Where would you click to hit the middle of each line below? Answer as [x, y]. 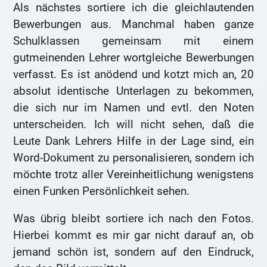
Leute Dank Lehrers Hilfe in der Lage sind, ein [133, 141]
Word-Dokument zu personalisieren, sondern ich [133, 158]
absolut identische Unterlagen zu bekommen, [133, 91]
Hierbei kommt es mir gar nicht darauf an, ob [133, 235]
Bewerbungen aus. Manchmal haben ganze [133, 24]
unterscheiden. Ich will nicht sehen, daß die [133, 125]
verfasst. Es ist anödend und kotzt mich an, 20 [133, 74]
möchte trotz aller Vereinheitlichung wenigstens [133, 175]
